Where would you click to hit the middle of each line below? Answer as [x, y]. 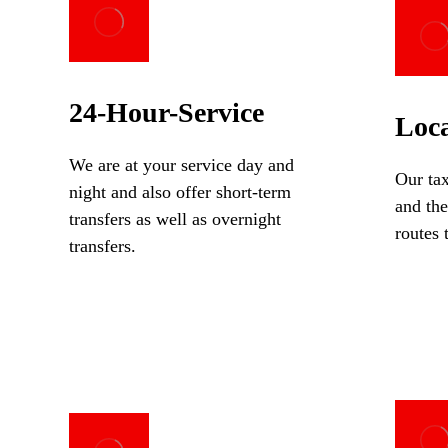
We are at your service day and [181, 165]
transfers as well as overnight [174, 219]
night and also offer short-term [179, 192]
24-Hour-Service [166, 113]
